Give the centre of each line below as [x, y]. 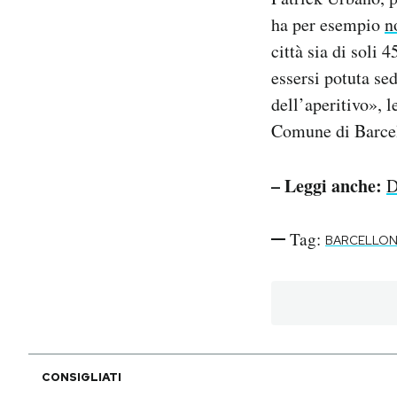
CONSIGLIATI [82, 378]
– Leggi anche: [327, 186]
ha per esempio [328, 25]
